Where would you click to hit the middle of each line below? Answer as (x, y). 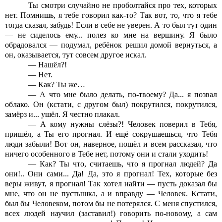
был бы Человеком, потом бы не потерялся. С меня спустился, (111, 204)
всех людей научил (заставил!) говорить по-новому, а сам (111, 214)
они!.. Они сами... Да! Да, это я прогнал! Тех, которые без (111, 174)
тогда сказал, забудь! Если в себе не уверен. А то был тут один (111, 25)
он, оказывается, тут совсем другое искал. (76, 55)
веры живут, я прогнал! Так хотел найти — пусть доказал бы (111, 184)
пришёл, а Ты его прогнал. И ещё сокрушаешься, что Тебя (111, 134)
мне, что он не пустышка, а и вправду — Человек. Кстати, (111, 194)
